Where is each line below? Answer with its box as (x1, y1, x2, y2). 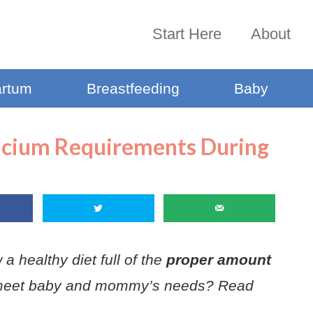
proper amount (166, 252, 271, 268)
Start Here (152, 25, 221, 43)
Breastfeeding (86, 80, 180, 97)
